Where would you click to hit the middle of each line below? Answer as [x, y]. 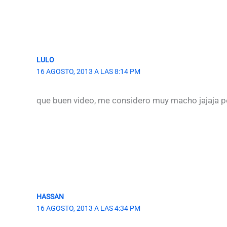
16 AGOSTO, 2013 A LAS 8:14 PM [88, 72]
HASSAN [50, 196]
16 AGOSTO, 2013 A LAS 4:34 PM [88, 208]
